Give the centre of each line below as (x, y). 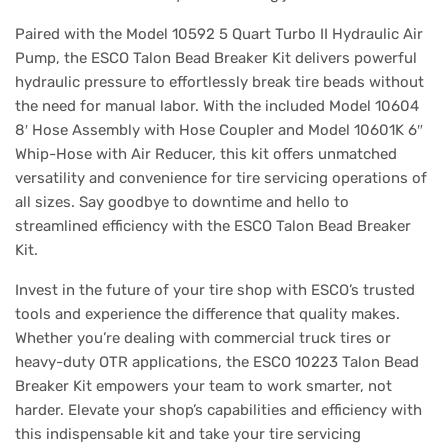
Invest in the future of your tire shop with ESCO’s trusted (215, 290)
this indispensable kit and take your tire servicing (188, 434)
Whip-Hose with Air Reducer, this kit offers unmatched (206, 154)
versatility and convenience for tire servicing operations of (221, 178)
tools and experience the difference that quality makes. (207, 314)
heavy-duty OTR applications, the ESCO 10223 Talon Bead (217, 362)
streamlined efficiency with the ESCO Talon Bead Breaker (213, 226)
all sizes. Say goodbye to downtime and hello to (182, 202)
